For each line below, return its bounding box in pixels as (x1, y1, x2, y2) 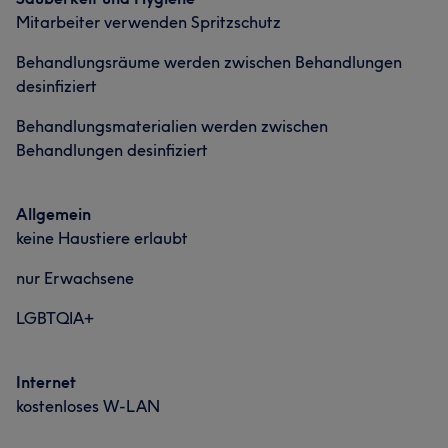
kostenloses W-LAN (16, 396, 160, 416)
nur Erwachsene (16, 268, 134, 288)
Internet (16, 372, 76, 392)
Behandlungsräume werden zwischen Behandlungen (16, 52, 402, 72)
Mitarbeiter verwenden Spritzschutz (16, 12, 281, 32)
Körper (57, 26, 100, 44)
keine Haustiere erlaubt (16, 228, 188, 248)
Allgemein (16, 204, 91, 224)
